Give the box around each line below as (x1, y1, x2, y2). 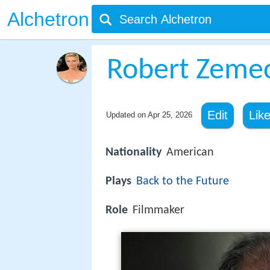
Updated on (105, 110, 148, 119)
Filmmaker (133, 204, 184, 217)
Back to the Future (136, 175, 229, 188)
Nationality (105, 146, 162, 159)
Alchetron (7, 8, 89, 30)
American (166, 146, 214, 159)
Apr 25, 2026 (147, 110, 192, 119)
